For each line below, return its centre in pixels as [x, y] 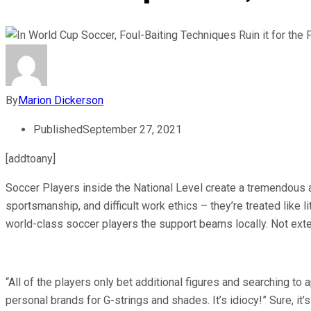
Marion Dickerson [61, 100]
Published [58, 129]
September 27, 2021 [132, 129]
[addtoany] [31, 158]
